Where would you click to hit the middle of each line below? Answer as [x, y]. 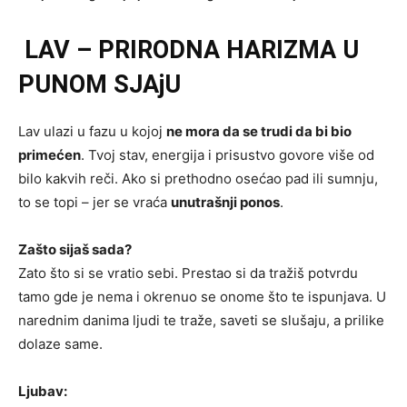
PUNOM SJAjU [99, 85]
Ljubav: [43, 392]
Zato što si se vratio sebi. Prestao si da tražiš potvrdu [188, 273]
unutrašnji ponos [225, 203]
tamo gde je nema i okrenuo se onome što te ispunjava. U [202, 297]
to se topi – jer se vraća [94, 203]
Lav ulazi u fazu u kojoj [92, 132]
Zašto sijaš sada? [75, 250]
